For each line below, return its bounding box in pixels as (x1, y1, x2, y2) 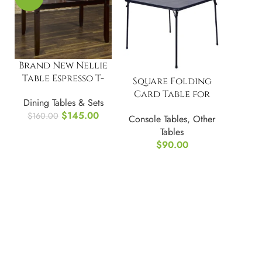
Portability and (132, 101, 212, 114)
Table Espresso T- (22, 71, 105, 85)
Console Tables (129, 112, 188, 126)
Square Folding (132, 75, 212, 88)
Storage (151, 113, 193, 127)
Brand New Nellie (19, 58, 108, 72)
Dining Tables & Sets (23, 96, 104, 110)
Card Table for (134, 88, 211, 101)
